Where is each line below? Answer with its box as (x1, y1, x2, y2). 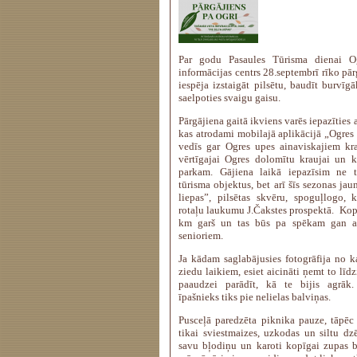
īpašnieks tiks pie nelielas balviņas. (178, 291, 333, 303)
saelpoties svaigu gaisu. (178, 92, 280, 104)
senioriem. (178, 229, 226, 241)
